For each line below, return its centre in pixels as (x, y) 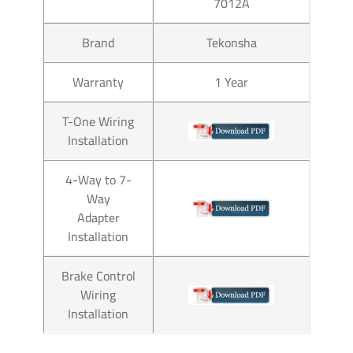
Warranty (98, 82)
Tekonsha (231, 42)
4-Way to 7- (98, 179)
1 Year (231, 82)
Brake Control (98, 275)
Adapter (98, 217)
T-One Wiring (98, 121)
